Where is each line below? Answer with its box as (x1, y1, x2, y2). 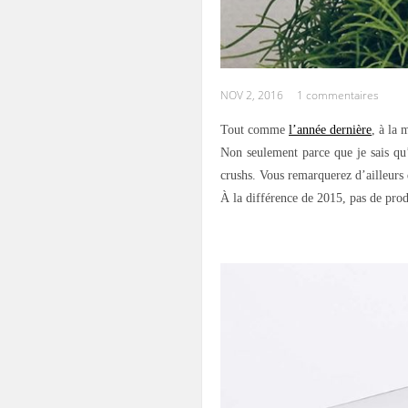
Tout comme (220, 122, 289, 137)
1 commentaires (297, 87, 379, 103)
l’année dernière (289, 122, 372, 137)
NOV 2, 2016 (220, 87, 283, 103)
